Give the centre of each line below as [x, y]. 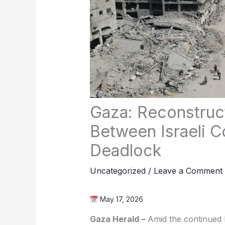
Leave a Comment [188, 171]
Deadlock [125, 151]
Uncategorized [118, 171]
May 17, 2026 [120, 199]
